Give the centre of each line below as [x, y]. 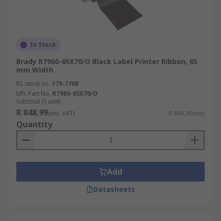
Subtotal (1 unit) [38, 101]
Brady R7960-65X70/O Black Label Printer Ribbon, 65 [107, 61]
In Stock [43, 45]
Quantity [34, 124]
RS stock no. [33, 84]
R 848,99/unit [187, 113]
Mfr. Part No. [34, 93]
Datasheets [114, 189]
